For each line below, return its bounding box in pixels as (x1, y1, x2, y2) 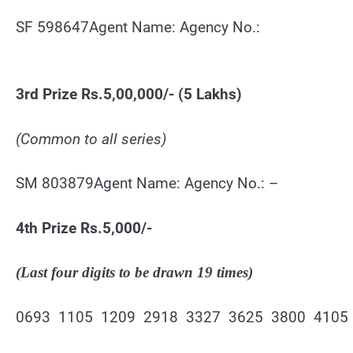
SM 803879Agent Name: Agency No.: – (16, 174, 278, 193)
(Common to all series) (16, 129, 167, 148)
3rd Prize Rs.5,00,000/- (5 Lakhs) (16, 85, 242, 103)
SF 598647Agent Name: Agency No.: (16, 18, 264, 37)
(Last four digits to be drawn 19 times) (16, 264, 253, 281)
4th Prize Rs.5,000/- (16, 218, 152, 237)
